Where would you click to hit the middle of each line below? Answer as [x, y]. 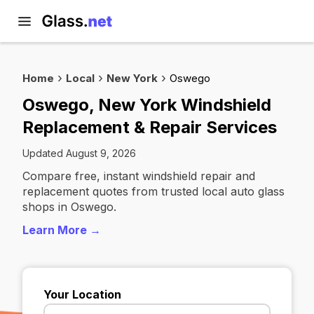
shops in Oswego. [69, 207]
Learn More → [62, 230]
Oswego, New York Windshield [147, 105]
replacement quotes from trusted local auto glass [153, 191]
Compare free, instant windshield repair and [139, 176]
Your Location [82, 294]
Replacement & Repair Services [150, 127]
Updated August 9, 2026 [79, 153]
